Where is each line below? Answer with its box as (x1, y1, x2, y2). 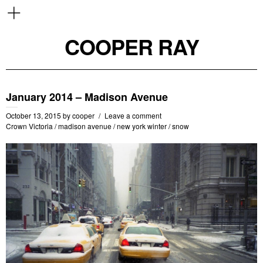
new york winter (117, 121, 167, 131)
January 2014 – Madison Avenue (6, 89, 168, 104)
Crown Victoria (6, 121, 53, 131)
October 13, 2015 (6, 110, 61, 120)
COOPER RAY (64, 31, 199, 62)
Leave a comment (104, 110, 161, 120)
